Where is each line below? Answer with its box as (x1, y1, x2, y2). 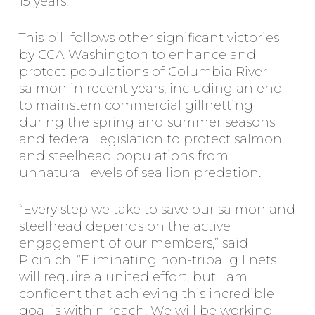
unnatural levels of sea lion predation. (18, 165, 261, 181)
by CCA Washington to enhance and (18, 47, 256, 63)
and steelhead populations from (18, 148, 229, 164)
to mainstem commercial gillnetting (18, 98, 253, 113)
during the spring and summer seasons (18, 115, 275, 130)
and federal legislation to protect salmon (18, 131, 282, 147)
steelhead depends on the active (18, 219, 231, 234)
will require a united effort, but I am (18, 269, 247, 285)
